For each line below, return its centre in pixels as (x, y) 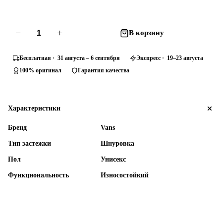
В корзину (146, 33)
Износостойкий (125, 175)
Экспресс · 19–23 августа (170, 58)
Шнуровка (117, 143)
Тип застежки (29, 143)
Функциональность (38, 175)
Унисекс (113, 159)
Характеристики (34, 108)
